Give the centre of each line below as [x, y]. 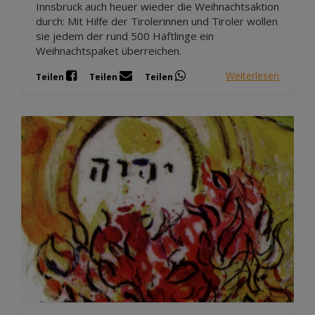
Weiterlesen [252, 76]
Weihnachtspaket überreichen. [109, 50]
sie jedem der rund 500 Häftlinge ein [125, 36]
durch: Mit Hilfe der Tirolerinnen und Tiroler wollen [157, 21]
